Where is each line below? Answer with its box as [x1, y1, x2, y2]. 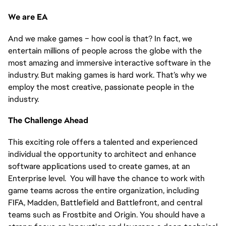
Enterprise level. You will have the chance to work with [8, 173, 205, 184]
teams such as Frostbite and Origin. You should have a [8, 209, 205, 220]
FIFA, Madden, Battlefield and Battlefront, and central [8, 197, 202, 208]
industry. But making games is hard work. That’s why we [8, 69, 207, 80]
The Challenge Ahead [8, 115, 88, 126]
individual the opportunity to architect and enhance [8, 148, 196, 159]
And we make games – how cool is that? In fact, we [8, 33, 192, 44]
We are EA [8, 12, 47, 22]
